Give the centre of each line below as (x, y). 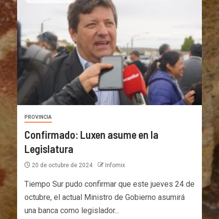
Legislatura (49, 148)
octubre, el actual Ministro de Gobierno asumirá (105, 197)
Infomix (115, 165)
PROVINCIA (38, 117)
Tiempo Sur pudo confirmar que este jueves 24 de (109, 184)
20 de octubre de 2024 (62, 165)
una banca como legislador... (72, 210)
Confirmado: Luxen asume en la (91, 134)
